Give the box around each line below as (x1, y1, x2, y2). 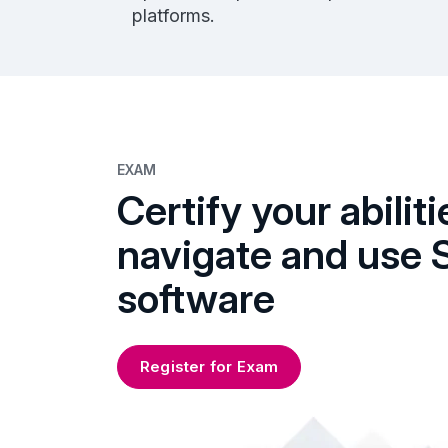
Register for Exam (140, 356, 279, 376)
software (117, 273, 275, 323)
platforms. (132, 4, 215, 26)
